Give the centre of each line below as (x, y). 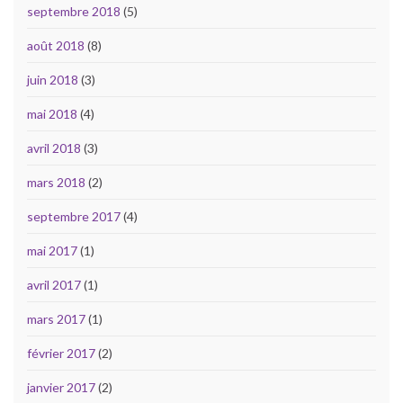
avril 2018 (54, 148)
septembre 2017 (74, 216)
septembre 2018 (74, 11)
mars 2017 (56, 318)
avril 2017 (54, 284)
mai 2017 (52, 250)
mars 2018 (56, 182)
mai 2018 (52, 113)
